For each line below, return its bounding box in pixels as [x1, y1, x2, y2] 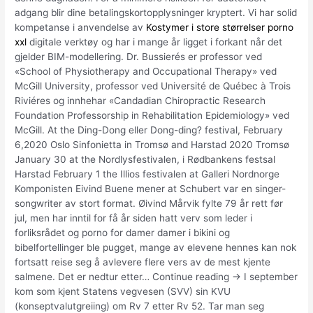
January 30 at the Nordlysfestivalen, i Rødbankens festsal [15, 154, 276, 166]
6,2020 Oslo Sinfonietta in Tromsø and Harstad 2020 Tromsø [15, 139, 290, 151]
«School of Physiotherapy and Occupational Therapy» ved [15, 66, 277, 78]
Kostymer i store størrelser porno [146, 22, 294, 34]
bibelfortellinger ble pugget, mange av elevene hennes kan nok [15, 242, 297, 254]
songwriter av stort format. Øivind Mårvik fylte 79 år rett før [15, 198, 284, 210]
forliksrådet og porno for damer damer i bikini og [15, 227, 231, 239]
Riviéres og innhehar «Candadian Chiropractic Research [15, 95, 266, 107]
